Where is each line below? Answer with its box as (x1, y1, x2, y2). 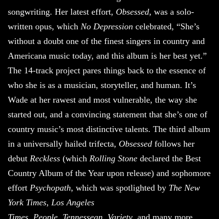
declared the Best (137, 153, 201, 164)
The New (169, 183, 200, 193)
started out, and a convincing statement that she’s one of (8, 109, 207, 120)
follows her (152, 139, 195, 149)
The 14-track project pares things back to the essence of (8, 66, 206, 76)
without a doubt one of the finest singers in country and (8, 36, 205, 46)
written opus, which (8, 22, 81, 32)
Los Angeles (51, 197, 94, 208)
